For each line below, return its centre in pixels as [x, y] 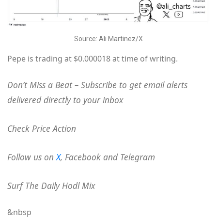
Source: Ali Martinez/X [108, 39]
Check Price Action [42, 129]
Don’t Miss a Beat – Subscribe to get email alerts [97, 85]
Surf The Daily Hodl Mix [51, 186]
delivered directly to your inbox [65, 100]
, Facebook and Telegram [108, 157]
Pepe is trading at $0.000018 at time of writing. [93, 59]
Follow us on [32, 157]
